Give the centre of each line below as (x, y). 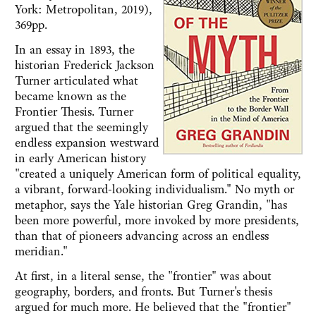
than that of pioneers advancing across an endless (142, 236)
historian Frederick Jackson (85, 65)
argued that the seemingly (81, 127)
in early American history (80, 158)
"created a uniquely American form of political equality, (158, 174)
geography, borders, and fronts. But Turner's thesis (144, 292)
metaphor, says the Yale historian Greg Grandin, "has (151, 205)
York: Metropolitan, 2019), (84, 10)
